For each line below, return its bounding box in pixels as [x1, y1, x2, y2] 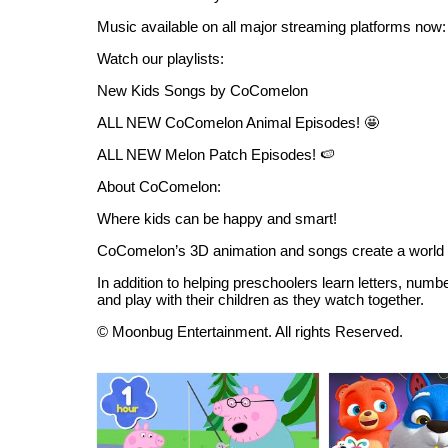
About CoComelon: [97, 178, 221, 195]
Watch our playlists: [97, 50, 224, 67]
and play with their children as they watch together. [97, 291, 424, 308]
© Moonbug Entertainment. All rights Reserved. [97, 323, 403, 340]
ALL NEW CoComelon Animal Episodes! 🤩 [97, 114, 379, 131]
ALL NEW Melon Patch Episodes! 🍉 [97, 146, 335, 163]
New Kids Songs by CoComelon [97, 82, 308, 99]
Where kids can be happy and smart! [97, 210, 337, 227]
